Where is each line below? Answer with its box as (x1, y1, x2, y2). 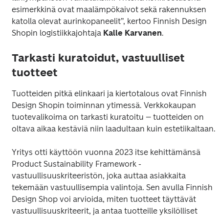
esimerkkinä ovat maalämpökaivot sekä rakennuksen (12, 4, 206, 14)
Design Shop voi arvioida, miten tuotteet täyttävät (12, 194, 196, 204)
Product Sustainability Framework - (12, 159, 141, 169)
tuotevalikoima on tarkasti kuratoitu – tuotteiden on (12, 112, 204, 122)
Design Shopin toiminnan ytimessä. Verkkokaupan (12, 100, 196, 110)
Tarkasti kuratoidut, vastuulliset (12, 51, 185, 65)
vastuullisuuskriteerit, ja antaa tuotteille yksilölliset (12, 206, 197, 216)
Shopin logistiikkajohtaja (12, 28, 103, 38)
